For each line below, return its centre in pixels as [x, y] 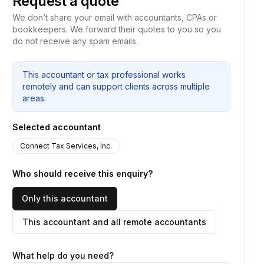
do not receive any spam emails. [75, 41]
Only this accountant [65, 198]
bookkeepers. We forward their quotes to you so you [117, 29]
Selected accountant [57, 127]
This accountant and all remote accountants [114, 222]
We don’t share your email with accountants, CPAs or [115, 17]
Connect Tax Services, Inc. [66, 146]
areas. [34, 98]
